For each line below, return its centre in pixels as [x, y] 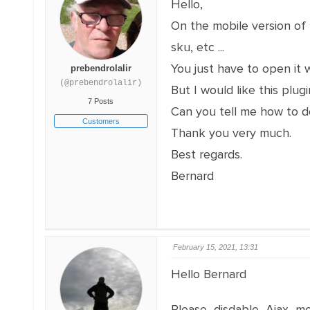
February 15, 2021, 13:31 [215, 247]
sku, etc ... [197, 47]
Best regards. [206, 154]
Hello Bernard [208, 274]
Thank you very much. [231, 133]
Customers [101, 121]
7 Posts [101, 101]
